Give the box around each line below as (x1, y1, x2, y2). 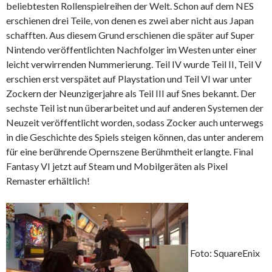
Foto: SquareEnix (188, 246, 260, 259)
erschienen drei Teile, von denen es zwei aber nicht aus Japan (6, 15, 254, 27)
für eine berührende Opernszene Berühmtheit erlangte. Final (6, 146, 253, 158)
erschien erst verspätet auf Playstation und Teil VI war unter (6, 73, 252, 85)
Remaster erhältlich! (6, 175, 90, 187)
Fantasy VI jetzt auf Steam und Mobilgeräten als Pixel (6, 160, 228, 172)
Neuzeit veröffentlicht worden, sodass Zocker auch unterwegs (6, 117, 263, 129)
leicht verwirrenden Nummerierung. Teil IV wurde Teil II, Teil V (6, 58, 262, 70)
